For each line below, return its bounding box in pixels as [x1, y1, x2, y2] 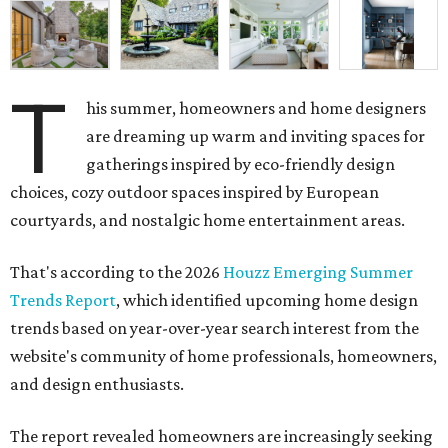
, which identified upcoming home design [116, 290, 418, 311]
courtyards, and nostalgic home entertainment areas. [10, 210, 405, 231]
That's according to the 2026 [10, 262, 223, 283]
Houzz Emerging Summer [223, 262, 413, 283]
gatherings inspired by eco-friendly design [86, 154, 396, 175]
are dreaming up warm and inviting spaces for [86, 126, 426, 147]
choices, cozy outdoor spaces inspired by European [10, 182, 379, 203]
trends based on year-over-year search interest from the [10, 318, 419, 339]
